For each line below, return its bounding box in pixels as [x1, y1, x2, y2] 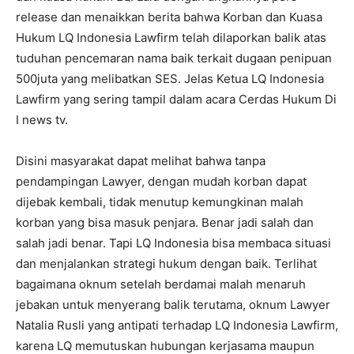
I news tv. [16, 112, 68, 128]
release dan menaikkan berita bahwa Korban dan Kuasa [16, 9, 322, 25]
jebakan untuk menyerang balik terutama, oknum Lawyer [16, 297, 330, 313]
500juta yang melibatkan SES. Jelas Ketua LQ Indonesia [16, 71, 324, 87]
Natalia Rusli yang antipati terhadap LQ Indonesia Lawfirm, [16, 318, 338, 333]
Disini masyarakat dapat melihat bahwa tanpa [16, 153, 265, 169]
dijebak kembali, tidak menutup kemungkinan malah [16, 194, 303, 210]
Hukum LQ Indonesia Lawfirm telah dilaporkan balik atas [16, 30, 326, 46]
